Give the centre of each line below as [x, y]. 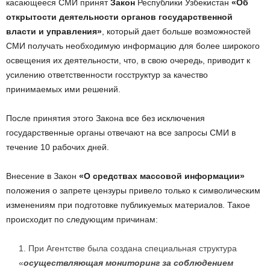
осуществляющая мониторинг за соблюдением [128, 263]
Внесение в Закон [42, 176]
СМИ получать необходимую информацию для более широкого [133, 46]
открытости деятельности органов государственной [119, 17]
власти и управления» [54, 32]
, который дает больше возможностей [176, 32]
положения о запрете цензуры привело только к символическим [133, 191]
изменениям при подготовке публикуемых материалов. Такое [128, 205]
